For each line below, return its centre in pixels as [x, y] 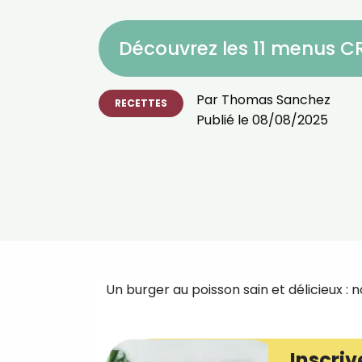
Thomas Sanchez [276, 99]
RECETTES [141, 103]
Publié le [224, 120]
